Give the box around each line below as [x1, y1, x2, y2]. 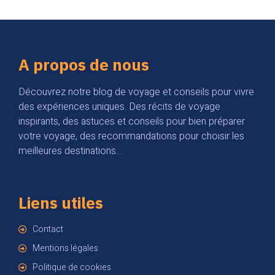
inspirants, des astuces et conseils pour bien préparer [18, 114, 245, 129]
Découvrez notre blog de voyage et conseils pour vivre [18, 84, 254, 99]
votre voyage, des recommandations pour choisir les [18, 128, 244, 144]
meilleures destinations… [18, 143, 122, 158]
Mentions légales [32, 242, 98, 255]
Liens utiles [18, 192, 103, 214]
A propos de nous [18, 53, 149, 75]
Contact [32, 223, 63, 236]
